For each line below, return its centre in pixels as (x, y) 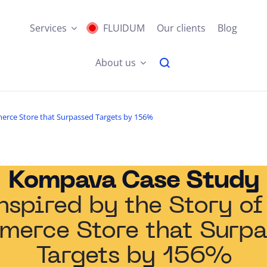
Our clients (181, 28)
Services (48, 28)
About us (115, 63)
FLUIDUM (124, 28)
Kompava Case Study (133, 182)
